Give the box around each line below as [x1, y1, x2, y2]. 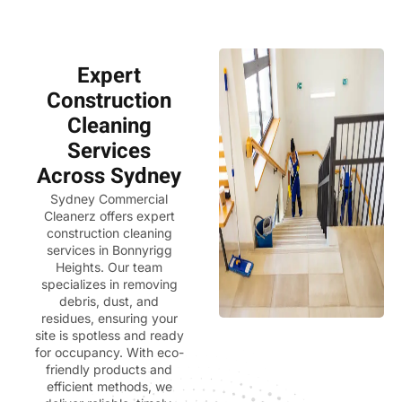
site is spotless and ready [34, 327, 184, 343]
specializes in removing [40, 275, 178, 292]
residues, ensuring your [40, 310, 178, 326]
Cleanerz [43, 207, 100, 223]
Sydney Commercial [50, 190, 169, 206]
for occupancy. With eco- [34, 344, 184, 360]
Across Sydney [37, 160, 182, 195]
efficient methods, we [46, 378, 172, 394]
